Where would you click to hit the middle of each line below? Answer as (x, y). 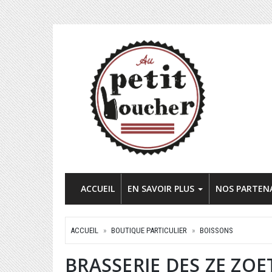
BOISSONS (216, 230)
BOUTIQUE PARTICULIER (149, 230)
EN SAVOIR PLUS (162, 189)
